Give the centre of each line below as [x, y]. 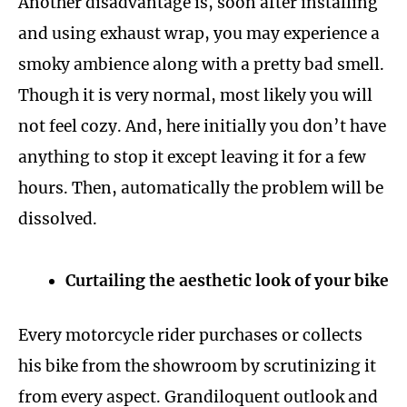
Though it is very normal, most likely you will [195, 95]
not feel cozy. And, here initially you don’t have [202, 126]
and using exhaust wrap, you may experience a [199, 33]
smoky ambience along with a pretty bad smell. [201, 64]
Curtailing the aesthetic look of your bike [227, 281]
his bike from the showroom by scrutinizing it [197, 367]
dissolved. [58, 218]
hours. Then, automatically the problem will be [201, 188]
